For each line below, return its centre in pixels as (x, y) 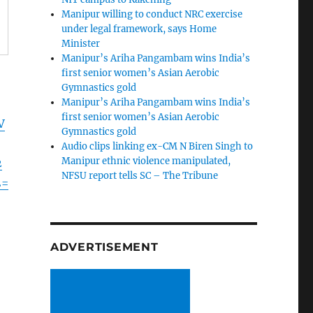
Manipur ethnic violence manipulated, (146, 161)
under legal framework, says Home (139, 29)
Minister (81, 44)
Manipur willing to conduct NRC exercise (152, 15)
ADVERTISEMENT (104, 247)
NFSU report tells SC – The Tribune (140, 176)
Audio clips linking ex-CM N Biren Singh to (158, 147)
